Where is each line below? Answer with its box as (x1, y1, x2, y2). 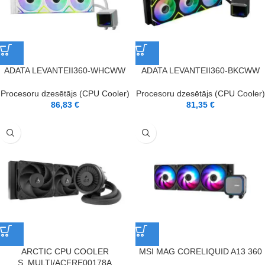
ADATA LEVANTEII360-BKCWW (141, 66, 260, 75)
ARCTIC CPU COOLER (21, 247, 109, 256)
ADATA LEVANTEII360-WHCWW (4, 66, 125, 75)
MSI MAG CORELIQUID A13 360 (138, 247, 262, 256)
